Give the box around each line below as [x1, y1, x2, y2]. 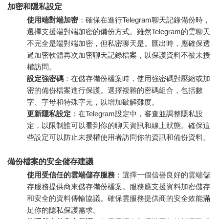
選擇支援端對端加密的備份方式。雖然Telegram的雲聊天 [27, 27, 210, 36]
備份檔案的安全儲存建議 [7, 157, 93, 166]
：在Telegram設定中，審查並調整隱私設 [71, 109, 203, 118]
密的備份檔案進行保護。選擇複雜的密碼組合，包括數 [27, 86, 203, 95]
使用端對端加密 [27, 16, 78, 24]
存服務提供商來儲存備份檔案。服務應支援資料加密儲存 [27, 182, 210, 191]
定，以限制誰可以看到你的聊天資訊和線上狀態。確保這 [27, 121, 210, 130]
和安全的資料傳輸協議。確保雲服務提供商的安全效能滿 [27, 194, 210, 203]
